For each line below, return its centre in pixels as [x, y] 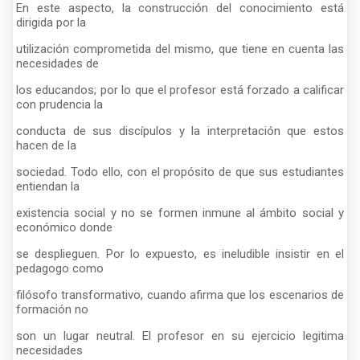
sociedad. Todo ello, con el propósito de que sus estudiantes [180, 172]
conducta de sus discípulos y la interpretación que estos [180, 131]
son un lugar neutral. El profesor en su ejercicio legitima [180, 335]
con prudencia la [59, 104]
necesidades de [57, 63]
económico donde [64, 227]
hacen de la [46, 145]
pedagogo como [60, 268]
